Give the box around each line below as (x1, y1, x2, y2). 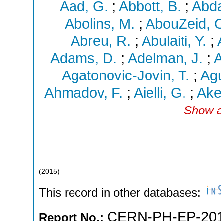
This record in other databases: (39, 186, 204, 200)
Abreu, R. (70, 33, 131, 49)
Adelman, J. (127, 50, 203, 67)
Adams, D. (50, 50, 117, 67)
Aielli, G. (133, 85, 186, 101)
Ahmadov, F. (44, 85, 123, 101)
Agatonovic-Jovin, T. (62, 68, 189, 84)
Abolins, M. (64, 16, 135, 32)
